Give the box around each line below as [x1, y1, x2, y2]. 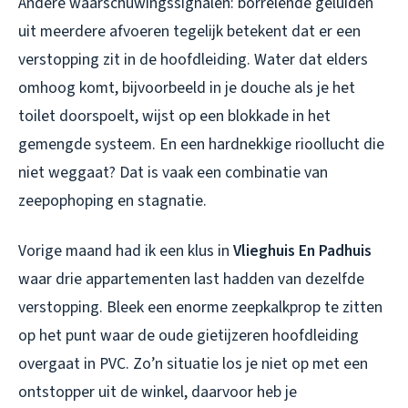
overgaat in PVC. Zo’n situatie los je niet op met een [18, 352, 368, 375]
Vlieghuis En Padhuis [233, 239, 372, 262]
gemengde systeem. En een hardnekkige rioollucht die [18, 132, 384, 156]
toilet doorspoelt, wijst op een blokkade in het [18, 104, 331, 127]
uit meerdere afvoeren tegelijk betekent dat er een [18, 19, 361, 43]
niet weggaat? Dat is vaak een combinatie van [18, 160, 328, 184]
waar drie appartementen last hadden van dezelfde [18, 267, 364, 291]
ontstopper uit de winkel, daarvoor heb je [18, 380, 297, 403]
